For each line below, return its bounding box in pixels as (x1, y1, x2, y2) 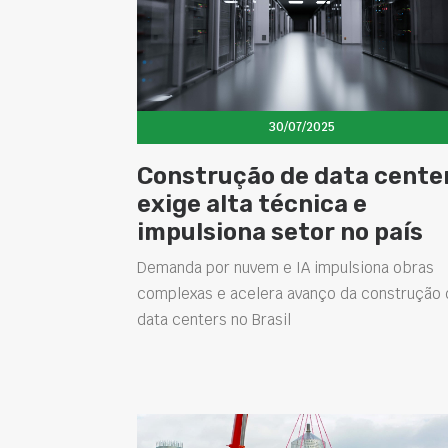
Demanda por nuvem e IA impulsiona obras (137, 257, 434, 277)
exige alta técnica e (137, 189, 367, 218)
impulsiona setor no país (137, 217, 423, 246)
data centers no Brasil (137, 309, 291, 329)
